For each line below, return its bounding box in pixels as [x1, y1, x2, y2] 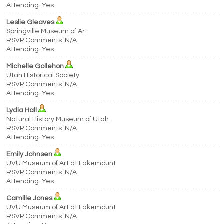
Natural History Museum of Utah [6, 116, 109, 123]
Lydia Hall [6, 107, 37, 114]
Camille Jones [6, 195, 53, 202]
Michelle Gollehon [6, 63, 64, 70]
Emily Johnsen [6, 151, 53, 158]
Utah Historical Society [6, 72, 80, 79]
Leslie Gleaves [6, 19, 55, 26]
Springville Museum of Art [6, 28, 88, 35]
